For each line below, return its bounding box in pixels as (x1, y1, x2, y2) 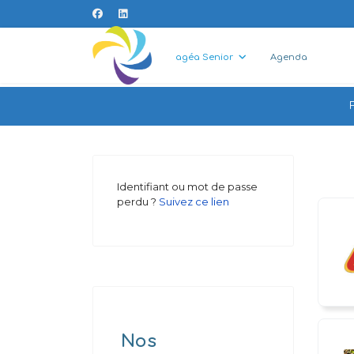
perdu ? (117, 195, 159, 208)
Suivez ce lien (159, 195, 229, 208)
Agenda (269, 51, 307, 62)
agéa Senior (175, 51, 233, 62)
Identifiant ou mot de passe (117, 180, 258, 193)
